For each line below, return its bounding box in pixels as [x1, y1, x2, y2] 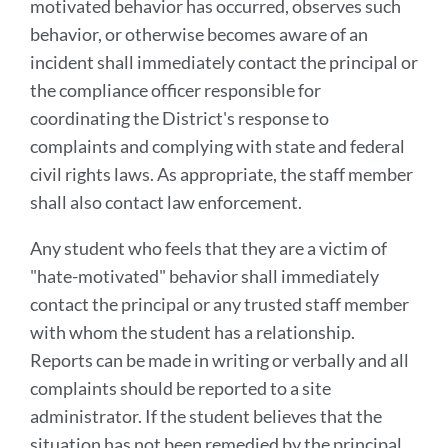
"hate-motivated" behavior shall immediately [30, 265, 379, 287]
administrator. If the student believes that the [30, 405, 382, 427]
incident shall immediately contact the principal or [30, 51, 418, 73]
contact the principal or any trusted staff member [30, 293, 409, 315]
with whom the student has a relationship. [30, 321, 355, 343]
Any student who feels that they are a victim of [30, 237, 387, 259]
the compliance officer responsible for [30, 79, 321, 101]
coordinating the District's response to [30, 107, 329, 129]
